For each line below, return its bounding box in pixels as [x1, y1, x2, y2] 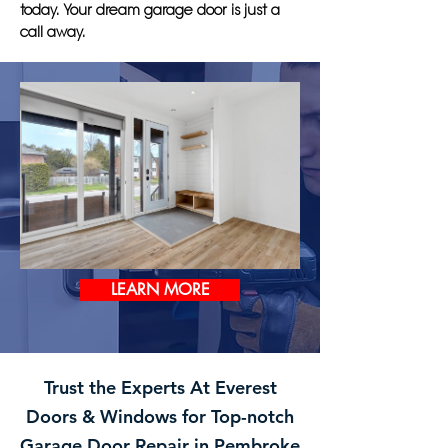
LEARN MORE [110, 279, 210, 300]
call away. [20, 23, 85, 41]
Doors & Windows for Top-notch [26, 405, 294, 428]
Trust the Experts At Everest [43, 376, 277, 399]
